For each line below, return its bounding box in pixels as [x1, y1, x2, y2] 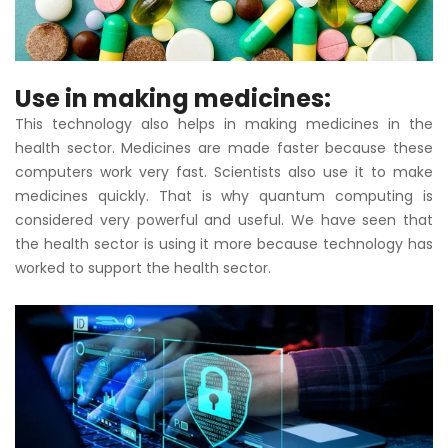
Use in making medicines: [15, 81, 331, 115]
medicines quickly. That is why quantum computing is [15, 185, 433, 206]
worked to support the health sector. [15, 257, 271, 278]
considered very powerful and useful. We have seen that [15, 209, 433, 230]
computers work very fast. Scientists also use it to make [15, 161, 433, 182]
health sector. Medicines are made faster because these [15, 137, 433, 158]
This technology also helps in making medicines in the [15, 113, 433, 134]
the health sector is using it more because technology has [15, 233, 433, 254]
